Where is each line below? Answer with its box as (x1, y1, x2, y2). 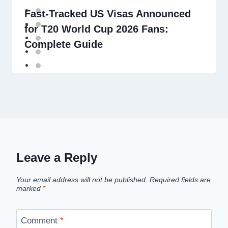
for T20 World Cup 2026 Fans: (24, 23, 168, 35)
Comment (20, 215, 60, 225)
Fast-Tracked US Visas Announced (24, 8, 191, 19)
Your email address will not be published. (16, 176, 148, 184)
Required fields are (150, 176, 211, 184)
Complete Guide (24, 38, 103, 50)
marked (16, 185, 43, 193)
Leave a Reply (16, 150, 97, 164)
